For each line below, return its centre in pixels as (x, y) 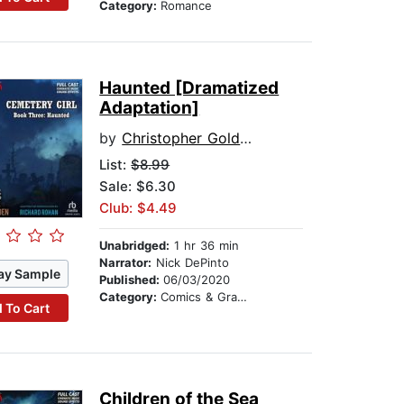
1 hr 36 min (205, 246)
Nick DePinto (191, 263)
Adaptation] (150, 108)
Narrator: (126, 263)
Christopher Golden (181, 138)
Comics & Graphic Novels (199, 297)
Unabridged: (135, 246)
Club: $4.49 (138, 208)
